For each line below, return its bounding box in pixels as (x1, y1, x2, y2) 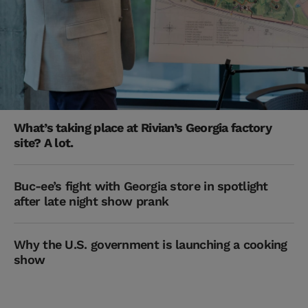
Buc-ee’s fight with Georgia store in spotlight (14, 179, 268, 194)
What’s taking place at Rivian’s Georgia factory (14, 120, 272, 135)
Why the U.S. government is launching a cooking (14, 237, 287, 252)
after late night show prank (14, 194, 169, 209)
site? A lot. (14, 135, 74, 151)
